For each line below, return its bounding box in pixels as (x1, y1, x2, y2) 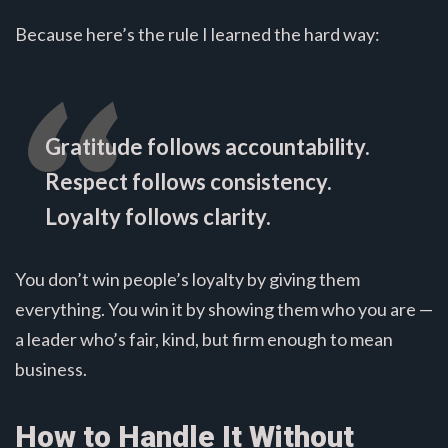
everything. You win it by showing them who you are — (15, 298, 433, 321)
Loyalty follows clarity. (45, 203, 271, 231)
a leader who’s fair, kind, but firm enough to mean (15, 328, 393, 351)
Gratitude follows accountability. (45, 133, 370, 161)
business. (15, 358, 87, 381)
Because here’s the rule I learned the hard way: (15, 23, 380, 46)
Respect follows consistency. (45, 168, 332, 196)
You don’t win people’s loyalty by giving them (15, 268, 360, 291)
